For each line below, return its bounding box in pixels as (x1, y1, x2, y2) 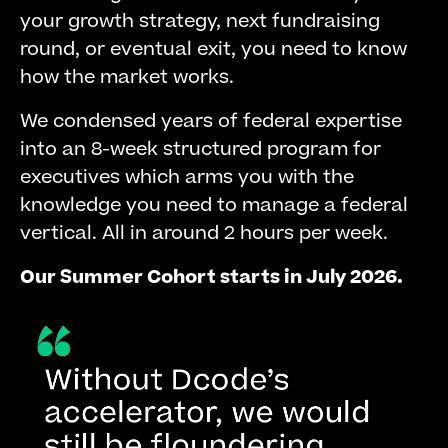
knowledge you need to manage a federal (20, 192, 408, 219)
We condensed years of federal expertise (20, 108, 402, 135)
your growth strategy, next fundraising (20, 8, 380, 35)
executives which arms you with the (20, 164, 354, 191)
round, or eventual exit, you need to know (20, 36, 407, 63)
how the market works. (20, 64, 234, 91)
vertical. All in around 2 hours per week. (20, 220, 388, 247)
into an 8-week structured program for (20, 136, 381, 163)
